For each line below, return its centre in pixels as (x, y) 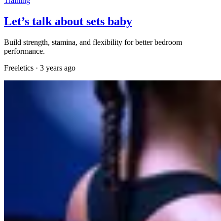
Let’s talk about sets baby (68, 21)
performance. (24, 51)
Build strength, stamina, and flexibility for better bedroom (93, 42)
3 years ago (58, 68)
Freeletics (19, 68)
